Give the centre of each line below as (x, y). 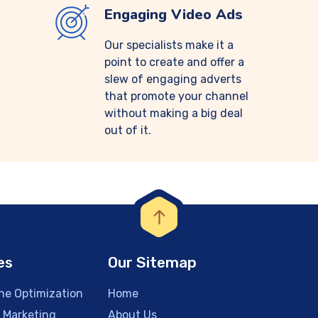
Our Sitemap (152, 262)
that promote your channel (176, 96)
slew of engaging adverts (173, 79)
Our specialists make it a (169, 45)
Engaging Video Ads (174, 15)
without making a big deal (174, 113)
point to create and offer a (174, 62)
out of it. (128, 130)
